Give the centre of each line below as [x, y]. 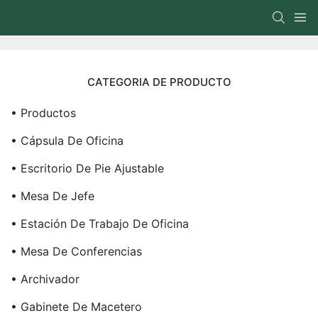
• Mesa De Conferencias [76, 251]
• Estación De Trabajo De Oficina [100, 224]
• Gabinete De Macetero [76, 307]
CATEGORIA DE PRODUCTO [159, 82]
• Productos [43, 113]
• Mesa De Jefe [53, 196]
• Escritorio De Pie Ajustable [87, 168]
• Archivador [45, 279]
